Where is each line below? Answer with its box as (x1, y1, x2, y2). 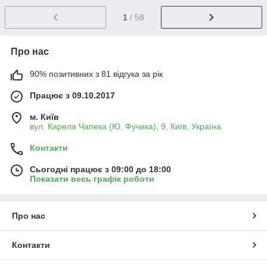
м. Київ (30, 112, 59, 122)
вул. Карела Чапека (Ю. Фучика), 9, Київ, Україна (30, 122, 221, 132)
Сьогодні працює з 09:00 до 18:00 (30, 164, 171, 175)
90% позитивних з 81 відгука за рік (30, 69, 163, 79)
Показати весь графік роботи (30, 174, 154, 184)
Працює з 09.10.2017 (30, 91, 115, 101)
